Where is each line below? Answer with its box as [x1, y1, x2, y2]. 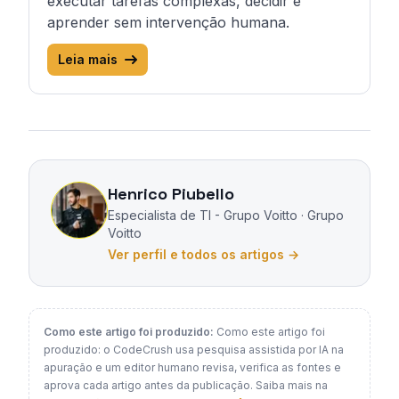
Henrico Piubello [108, 183, 234, 204]
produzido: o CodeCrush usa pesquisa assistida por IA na [44, 343, 344, 356]
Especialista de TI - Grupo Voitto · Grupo [108, 208, 344, 223]
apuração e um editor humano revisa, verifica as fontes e [44, 361, 341, 374]
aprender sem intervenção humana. [47, 13, 289, 31]
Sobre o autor [28, 160, 124, 178]
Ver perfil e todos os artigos [108, 247, 284, 262]
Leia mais [58, 52, 118, 67]
